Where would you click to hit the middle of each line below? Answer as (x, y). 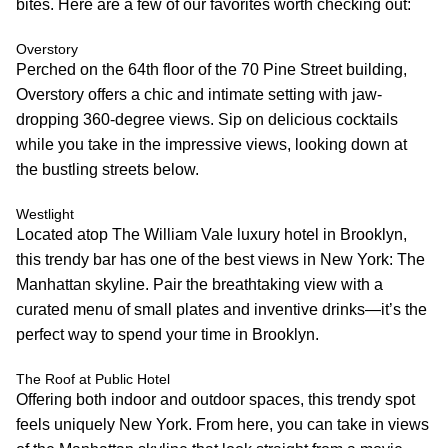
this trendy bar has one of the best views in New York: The (220, 259)
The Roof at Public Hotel (93, 378)
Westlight (45, 213)
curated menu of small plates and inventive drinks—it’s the (221, 309)
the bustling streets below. (107, 169)
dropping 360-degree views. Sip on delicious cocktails (207, 119)
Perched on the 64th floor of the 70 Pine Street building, (211, 69)
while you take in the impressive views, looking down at (211, 144)
